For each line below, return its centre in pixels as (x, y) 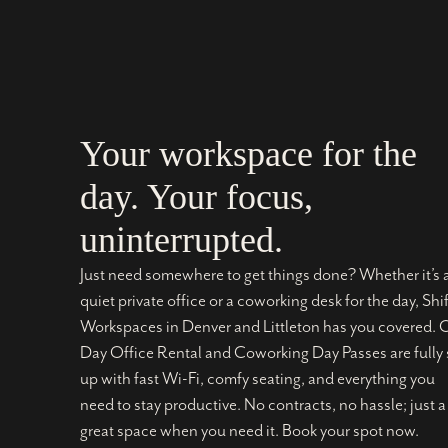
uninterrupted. (181, 239)
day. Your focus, (196, 196)
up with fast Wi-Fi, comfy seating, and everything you (257, 378)
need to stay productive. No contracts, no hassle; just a (263, 404)
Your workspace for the (248, 153)
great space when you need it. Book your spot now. (249, 430)
